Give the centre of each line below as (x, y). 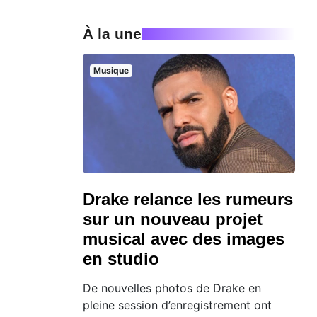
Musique (111, 71)
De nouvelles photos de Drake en (172, 288)
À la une (112, 34)
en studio (121, 258)
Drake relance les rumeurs (188, 199)
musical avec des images (184, 238)
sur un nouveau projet (173, 219)
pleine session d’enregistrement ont (177, 305)
